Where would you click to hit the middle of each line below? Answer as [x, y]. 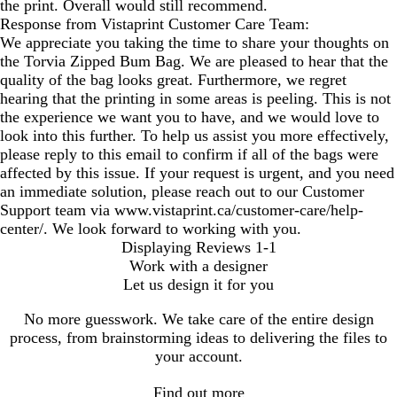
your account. [198, 357]
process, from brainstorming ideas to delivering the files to [198, 338]
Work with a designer [198, 266]
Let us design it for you [198, 285]
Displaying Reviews [186, 248]
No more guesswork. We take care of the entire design [198, 319]
